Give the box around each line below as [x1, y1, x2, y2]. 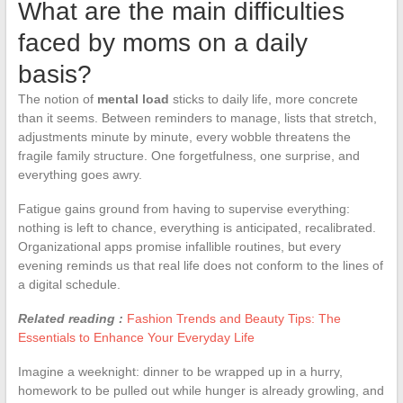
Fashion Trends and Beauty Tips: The [126, 310, 341, 326]
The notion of [17, 91, 97, 106]
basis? [17, 59, 92, 88]
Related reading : [17, 310, 123, 326]
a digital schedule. [17, 276, 121, 291]
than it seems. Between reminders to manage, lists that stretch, [17, 110, 377, 125]
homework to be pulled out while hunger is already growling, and [17, 382, 384, 398]
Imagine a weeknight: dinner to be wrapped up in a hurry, [17, 363, 343, 379]
